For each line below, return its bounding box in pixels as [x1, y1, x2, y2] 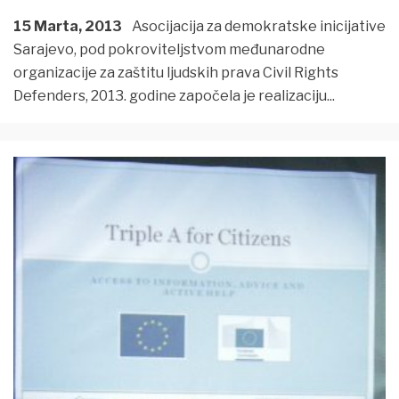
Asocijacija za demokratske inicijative [129, 17, 386, 35]
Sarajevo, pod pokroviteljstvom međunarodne [13, 40, 325, 58]
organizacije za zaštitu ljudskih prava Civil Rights [13, 63, 338, 81]
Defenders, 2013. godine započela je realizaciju [13, 86, 327, 104]
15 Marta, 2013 [13, 17, 122, 35]
